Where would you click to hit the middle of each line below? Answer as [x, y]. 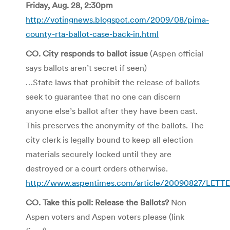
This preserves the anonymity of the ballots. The [115, 125]
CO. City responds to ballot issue [87, 53]
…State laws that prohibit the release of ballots [113, 82]
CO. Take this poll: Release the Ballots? [97, 202]
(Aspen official [176, 53]
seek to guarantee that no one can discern [103, 96]
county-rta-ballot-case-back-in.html [92, 34]
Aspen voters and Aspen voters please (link [105, 216]
